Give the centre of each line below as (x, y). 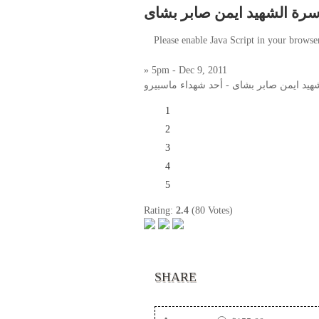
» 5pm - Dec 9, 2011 (185, 70)
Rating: (160, 210)
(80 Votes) (211, 210)
